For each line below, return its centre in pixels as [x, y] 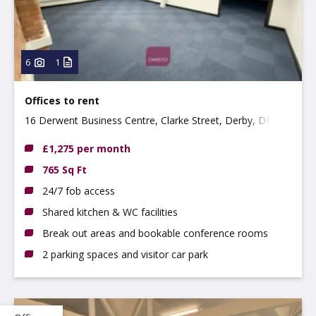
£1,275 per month [86, 148]
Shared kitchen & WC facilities [110, 212]
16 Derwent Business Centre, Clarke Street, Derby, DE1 [151, 120]
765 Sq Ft [65, 169]
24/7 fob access [79, 190]
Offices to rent [62, 100]
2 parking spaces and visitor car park [125, 254]
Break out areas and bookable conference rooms [155, 233]
